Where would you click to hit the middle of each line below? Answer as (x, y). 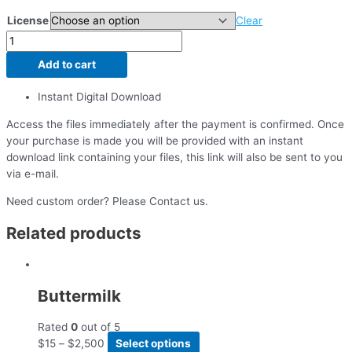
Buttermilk (79, 295)
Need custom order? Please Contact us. (107, 201)
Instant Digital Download (99, 97)
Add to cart (67, 65)
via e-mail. (33, 173)
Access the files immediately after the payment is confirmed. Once (175, 124)
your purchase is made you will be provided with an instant (155, 140)
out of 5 (99, 326)
